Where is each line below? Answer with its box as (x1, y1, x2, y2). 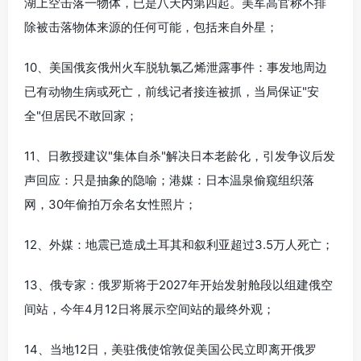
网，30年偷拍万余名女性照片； (24, 196, 197, 212)
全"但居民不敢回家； (24, 107, 138, 123)
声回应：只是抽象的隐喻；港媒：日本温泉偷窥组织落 (24, 172, 314, 188)
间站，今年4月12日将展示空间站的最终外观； (24, 301, 275, 317)
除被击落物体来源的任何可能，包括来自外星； (24, 19, 278, 35)
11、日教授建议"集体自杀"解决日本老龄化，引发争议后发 (24, 147, 335, 164)
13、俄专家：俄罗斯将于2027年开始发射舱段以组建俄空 (24, 276, 333, 293)
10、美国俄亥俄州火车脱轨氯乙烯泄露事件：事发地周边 (24, 59, 327, 75)
